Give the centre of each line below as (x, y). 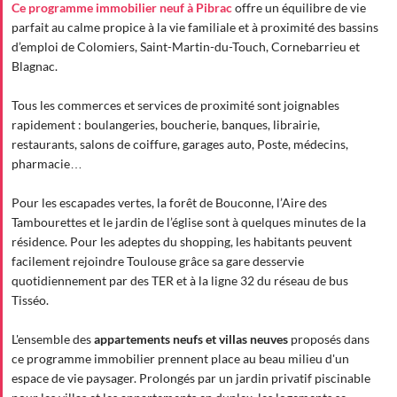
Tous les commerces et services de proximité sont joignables (175, 105)
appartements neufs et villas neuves (191, 339)
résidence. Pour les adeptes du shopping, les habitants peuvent (182, 241)
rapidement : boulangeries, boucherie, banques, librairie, (166, 124)
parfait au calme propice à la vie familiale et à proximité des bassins (195, 27)
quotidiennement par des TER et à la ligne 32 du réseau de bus (180, 280)
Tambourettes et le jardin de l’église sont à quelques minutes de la (189, 222)
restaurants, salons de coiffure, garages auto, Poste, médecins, (180, 144)
